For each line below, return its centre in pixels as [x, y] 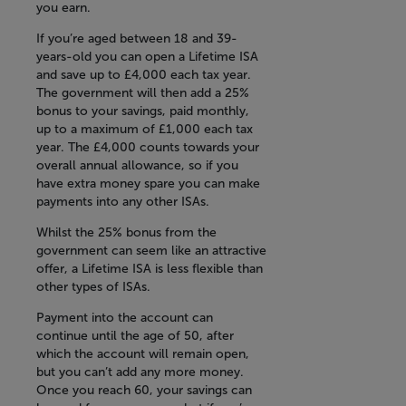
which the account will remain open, [143, 354]
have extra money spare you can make [148, 184]
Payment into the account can [125, 318]
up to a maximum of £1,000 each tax [145, 130]
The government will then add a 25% [143, 93]
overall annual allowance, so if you [137, 166]
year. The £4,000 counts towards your [148, 148]
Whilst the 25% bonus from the [126, 233]
